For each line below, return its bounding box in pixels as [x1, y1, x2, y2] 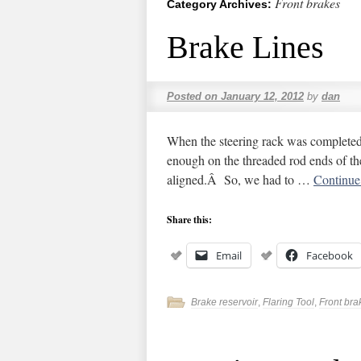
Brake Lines [167, 29, 324, 65]
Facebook [306, 248, 353, 263]
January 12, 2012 [221, 90, 304, 102]
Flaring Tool [263, 297, 314, 308]
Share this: [167, 213, 212, 226]
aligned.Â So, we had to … [167, 171, 313, 188]
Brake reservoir [191, 297, 258, 308]
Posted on [167, 90, 218, 102]
